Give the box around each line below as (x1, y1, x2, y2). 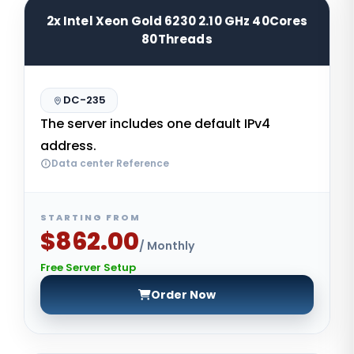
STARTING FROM (40, 210, 141, 224)
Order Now (151, 286, 216, 303)
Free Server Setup (40, 259, 136, 275)
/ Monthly (139, 237, 194, 254)
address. (40, 136, 96, 155)
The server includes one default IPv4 (40, 114, 270, 133)
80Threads (141, 30, 213, 47)
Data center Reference (51, 156, 169, 170)
